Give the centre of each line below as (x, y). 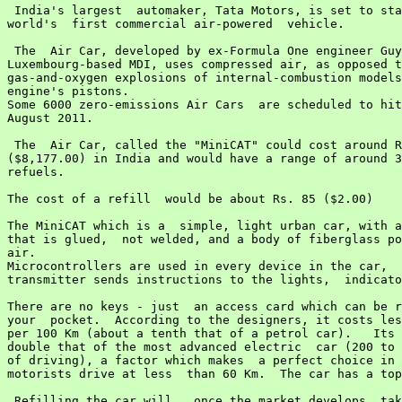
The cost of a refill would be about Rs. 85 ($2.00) (190, 199)
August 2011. (50, 118)
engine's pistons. (68, 91)
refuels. (36, 172)
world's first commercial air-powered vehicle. (176, 24)
